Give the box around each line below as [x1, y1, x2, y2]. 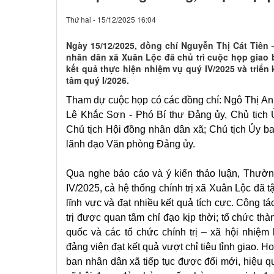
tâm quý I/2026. [66, 74, 129, 86]
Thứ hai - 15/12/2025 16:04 [66, 14, 156, 24]
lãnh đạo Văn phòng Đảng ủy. [66, 139, 195, 149]
